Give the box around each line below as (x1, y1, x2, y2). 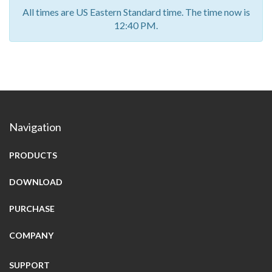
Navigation (9, 120, 61, 134)
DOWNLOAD (9, 177, 63, 187)
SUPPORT (9, 260, 50, 270)
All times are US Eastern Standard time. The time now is (22, 6, 250, 18)
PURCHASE (9, 203, 55, 214)
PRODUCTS (9, 150, 57, 160)
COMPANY (9, 230, 53, 240)
